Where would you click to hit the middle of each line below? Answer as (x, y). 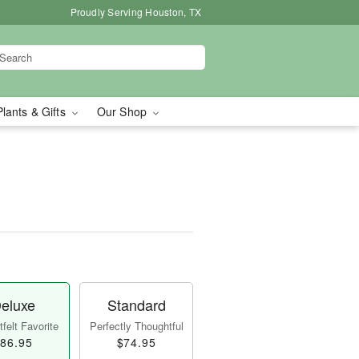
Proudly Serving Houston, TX (135, 12)
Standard (136, 305)
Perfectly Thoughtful (136, 326)
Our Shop (123, 111)
